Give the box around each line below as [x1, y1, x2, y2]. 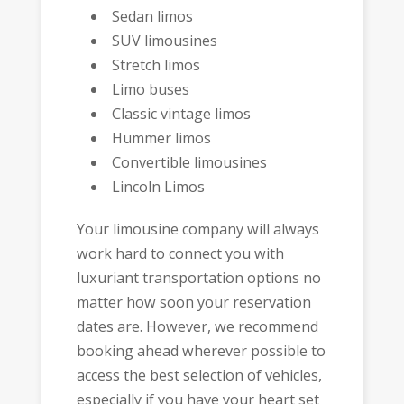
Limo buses [112, 79, 190, 100]
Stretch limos [112, 55, 201, 76]
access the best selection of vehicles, [76, 364, 322, 385]
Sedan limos [112, 6, 194, 27]
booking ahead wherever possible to [76, 340, 326, 361]
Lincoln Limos [112, 177, 206, 197]
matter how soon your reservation [76, 291, 311, 312]
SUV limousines [112, 31, 218, 51]
